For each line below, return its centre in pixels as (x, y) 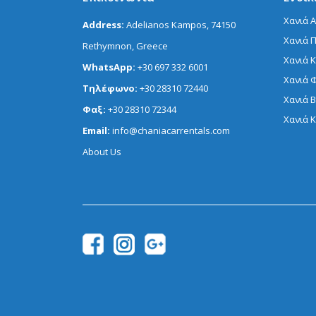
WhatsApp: (110, 67)
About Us (102, 152)
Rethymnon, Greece (125, 46)
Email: (97, 130)
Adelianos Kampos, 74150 (181, 25)
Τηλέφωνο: (111, 88)
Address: (104, 25)
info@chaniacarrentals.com (171, 130)
